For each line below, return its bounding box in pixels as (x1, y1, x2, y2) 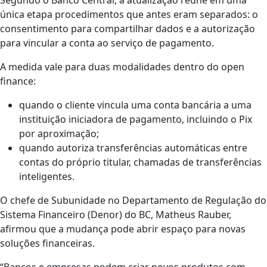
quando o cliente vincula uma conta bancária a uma (19, 98, 252, 111)
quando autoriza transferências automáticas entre (19, 141, 247, 154)
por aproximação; (19, 126, 99, 140)
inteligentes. (19, 169, 74, 183)
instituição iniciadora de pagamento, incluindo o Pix (19, 112, 252, 126)
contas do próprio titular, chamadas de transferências (19, 155, 262, 169)
